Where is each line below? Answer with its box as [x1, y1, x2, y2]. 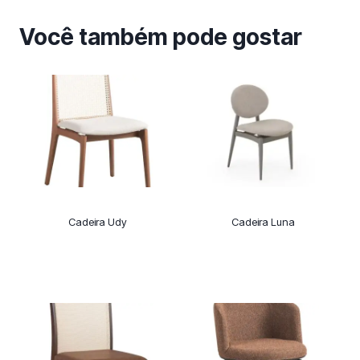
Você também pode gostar [19, 23, 302, 51]
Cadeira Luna [231, 215, 295, 229]
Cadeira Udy [67, 215, 127, 229]
